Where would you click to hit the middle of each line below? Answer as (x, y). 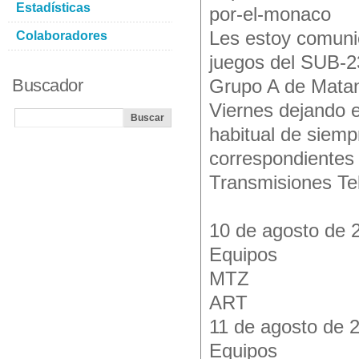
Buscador (47, 85)
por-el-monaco (270, 14)
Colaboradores (62, 36)
